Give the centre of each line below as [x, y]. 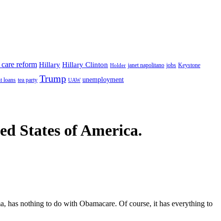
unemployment [103, 79]
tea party [28, 80]
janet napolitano [146, 65]
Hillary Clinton [85, 65]
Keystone [189, 65]
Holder [118, 65]
